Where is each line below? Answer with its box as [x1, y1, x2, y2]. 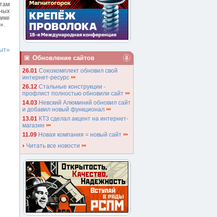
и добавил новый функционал [22, 106, 106, 113]
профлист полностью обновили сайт [22, 90, 125, 97]
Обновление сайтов [32, 54, 94, 62]
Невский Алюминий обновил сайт [39, 99, 131, 106]
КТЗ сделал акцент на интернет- [39, 115, 128, 122]
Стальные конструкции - [39, 83, 106, 90]
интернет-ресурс [22, 74, 71, 81]
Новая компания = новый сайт [38, 131, 123, 138]
